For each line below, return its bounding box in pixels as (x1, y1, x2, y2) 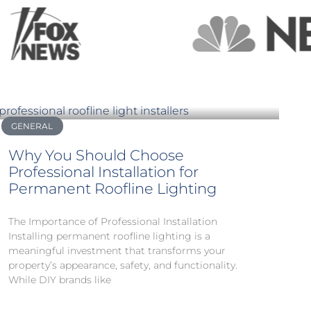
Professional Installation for (8, 163, 199, 181)
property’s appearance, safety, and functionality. (8, 259, 237, 272)
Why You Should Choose (8, 146, 184, 165)
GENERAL (11, 120, 53, 131)
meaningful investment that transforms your (8, 244, 226, 258)
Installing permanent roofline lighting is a (8, 230, 210, 243)
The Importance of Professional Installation (8, 215, 217, 228)
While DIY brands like (8, 274, 111, 287)
